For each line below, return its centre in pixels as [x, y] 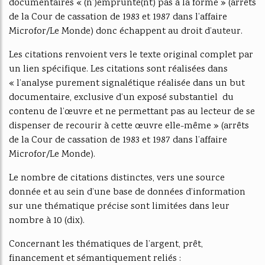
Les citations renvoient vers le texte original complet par [131, 55]
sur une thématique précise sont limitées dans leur [119, 207]
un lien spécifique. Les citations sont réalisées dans [118, 70]
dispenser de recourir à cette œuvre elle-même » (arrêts [129, 126]
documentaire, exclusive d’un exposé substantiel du [121, 98]
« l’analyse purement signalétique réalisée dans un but [127, 84]
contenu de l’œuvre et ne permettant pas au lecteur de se [132, 112]
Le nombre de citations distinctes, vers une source [117, 178]
